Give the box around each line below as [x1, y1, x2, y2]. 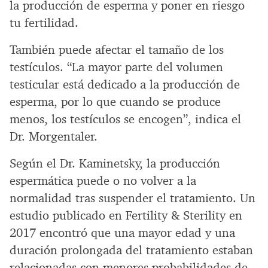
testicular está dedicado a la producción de [10, 77, 240, 93]
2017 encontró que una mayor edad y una [10, 225, 235, 241]
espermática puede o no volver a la [10, 173, 196, 189]
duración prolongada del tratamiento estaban [10, 242, 253, 258]
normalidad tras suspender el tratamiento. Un [10, 190, 255, 206]
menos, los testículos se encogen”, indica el [10, 111, 241, 127]
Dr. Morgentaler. [10, 129, 98, 145]
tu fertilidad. [10, 15, 78, 31]
